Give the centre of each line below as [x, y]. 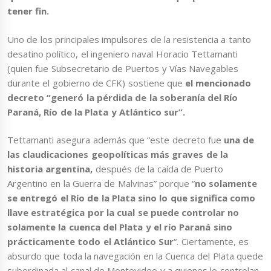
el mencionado [218, 83]
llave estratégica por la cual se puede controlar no [123, 213]
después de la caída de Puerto [158, 169]
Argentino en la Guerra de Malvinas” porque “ [101, 184]
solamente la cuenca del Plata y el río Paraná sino [120, 227]
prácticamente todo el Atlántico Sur [91, 242]
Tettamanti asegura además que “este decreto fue [116, 140]
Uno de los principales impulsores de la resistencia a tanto [129, 39]
